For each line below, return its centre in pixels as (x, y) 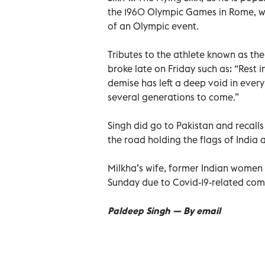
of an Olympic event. (153, 26)
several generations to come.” (173, 97)
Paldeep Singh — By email (164, 210)
